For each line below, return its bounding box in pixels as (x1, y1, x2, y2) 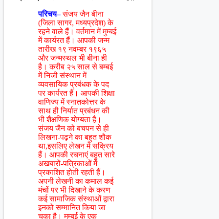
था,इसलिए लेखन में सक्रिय (38, 142, 113, 151)
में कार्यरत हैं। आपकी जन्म (38, 36, 109, 45)
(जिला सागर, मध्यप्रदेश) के (38, 19, 113, 27)
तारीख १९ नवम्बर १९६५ (38, 45, 106, 54)
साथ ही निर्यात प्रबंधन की (38, 107, 109, 115)
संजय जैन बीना (63, 10, 104, 19)
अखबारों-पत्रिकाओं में (38, 159, 97, 168)
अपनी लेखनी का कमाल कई (38, 177, 113, 186)
